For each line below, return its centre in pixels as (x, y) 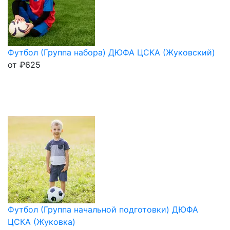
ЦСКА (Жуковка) (42, 222)
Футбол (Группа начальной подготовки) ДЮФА (103, 209)
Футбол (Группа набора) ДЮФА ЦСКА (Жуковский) (111, 52)
